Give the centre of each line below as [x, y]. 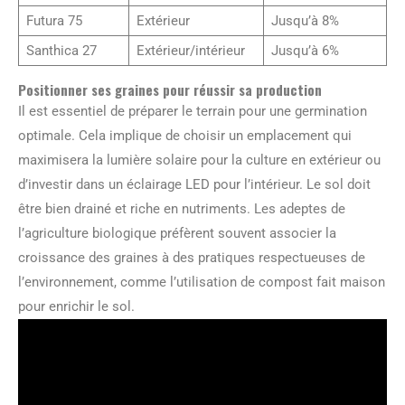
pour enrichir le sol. [76, 306]
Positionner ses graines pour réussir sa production [170, 89]
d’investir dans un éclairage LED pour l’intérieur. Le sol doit [194, 184]
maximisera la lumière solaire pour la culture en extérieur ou [199, 160]
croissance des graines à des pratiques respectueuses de [192, 257]
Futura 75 [54, 20]
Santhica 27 [61, 50]
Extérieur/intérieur [190, 50]
